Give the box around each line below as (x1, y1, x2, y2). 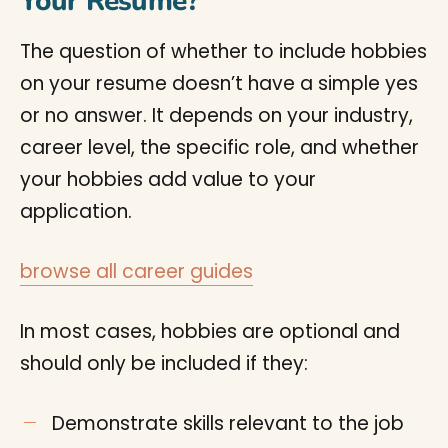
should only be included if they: (20, 350, 308, 377)
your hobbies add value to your (20, 166, 316, 193)
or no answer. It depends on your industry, (20, 102, 413, 129)
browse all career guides (20, 258, 253, 285)
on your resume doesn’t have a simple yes (20, 70, 418, 97)
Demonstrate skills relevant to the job (52, 410, 404, 437)
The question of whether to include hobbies (20, 38, 427, 65)
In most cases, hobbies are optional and (20, 318, 400, 345)
